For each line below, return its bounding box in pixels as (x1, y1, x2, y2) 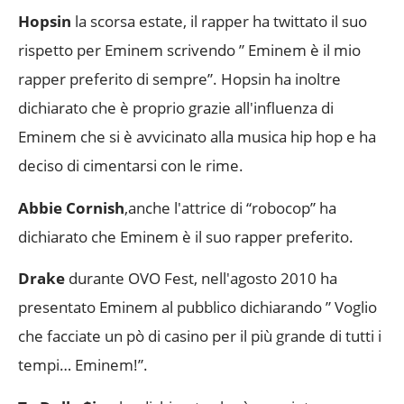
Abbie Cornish (18, 197, 124, 218)
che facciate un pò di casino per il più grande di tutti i (18, 326, 381, 347)
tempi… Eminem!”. (18, 354, 148, 376)
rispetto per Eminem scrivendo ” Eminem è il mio (18, 40, 361, 61)
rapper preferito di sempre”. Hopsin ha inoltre (18, 69, 341, 90)
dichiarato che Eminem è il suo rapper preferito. (18, 225, 353, 247)
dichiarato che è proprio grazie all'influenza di (18, 97, 334, 119)
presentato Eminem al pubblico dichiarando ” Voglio (18, 297, 377, 318)
